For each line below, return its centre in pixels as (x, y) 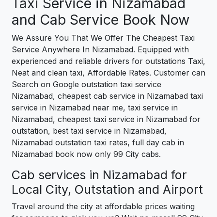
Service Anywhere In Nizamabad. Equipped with (100, 50)
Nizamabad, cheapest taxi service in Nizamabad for (106, 119)
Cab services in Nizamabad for (99, 175)
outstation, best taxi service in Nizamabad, (89, 131)
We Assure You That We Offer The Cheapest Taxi (103, 38)
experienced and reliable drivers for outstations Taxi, (108, 61)
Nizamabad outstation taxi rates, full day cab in (98, 143)
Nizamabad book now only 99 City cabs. (86, 154)
